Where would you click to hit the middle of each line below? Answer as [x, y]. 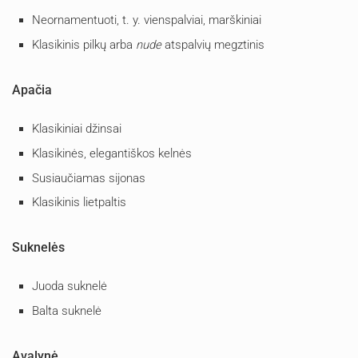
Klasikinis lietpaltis [79, 203]
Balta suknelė [67, 311]
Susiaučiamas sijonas [89, 178]
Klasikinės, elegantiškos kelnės [112, 153]
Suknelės [38, 248]
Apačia [32, 89]
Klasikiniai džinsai [77, 128]
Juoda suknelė [70, 286]
